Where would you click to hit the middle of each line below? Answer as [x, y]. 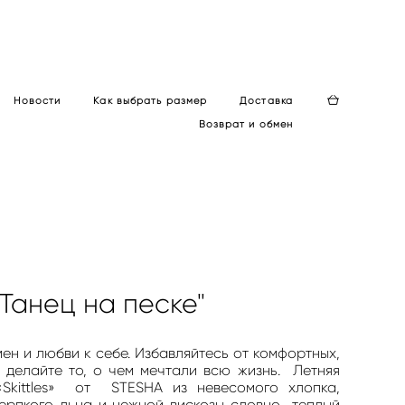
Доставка [266, 100]
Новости [37, 100]
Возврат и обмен [245, 124]
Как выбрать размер [151, 100]
